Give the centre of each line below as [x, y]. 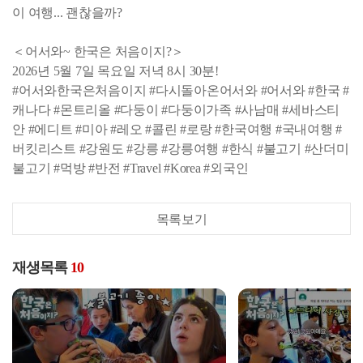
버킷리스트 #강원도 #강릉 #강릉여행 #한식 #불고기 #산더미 [181, 148]
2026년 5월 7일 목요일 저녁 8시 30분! [115, 70]
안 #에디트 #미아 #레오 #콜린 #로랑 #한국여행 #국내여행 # [177, 129]
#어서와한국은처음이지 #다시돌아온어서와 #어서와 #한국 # [181, 90]
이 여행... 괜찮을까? [67, 12]
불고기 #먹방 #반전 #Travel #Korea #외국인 [130, 168]
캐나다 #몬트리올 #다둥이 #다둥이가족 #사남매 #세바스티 [176, 109]
